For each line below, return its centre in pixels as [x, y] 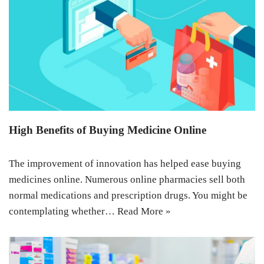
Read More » [144, 211]
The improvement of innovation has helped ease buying [125, 163]
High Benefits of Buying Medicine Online [108, 130]
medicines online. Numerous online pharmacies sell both [127, 179]
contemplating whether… [63, 211]
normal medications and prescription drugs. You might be [128, 195]
